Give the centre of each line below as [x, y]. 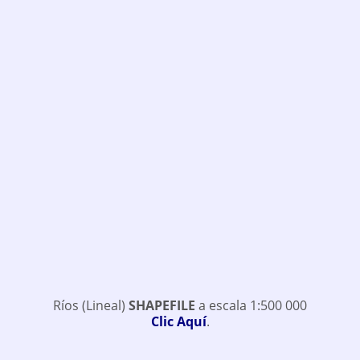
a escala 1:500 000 [251, 305]
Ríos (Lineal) [91, 305]
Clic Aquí [178, 321]
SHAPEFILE [162, 305]
